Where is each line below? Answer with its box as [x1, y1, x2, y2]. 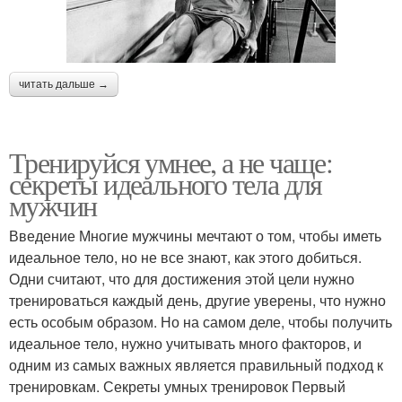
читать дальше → [19, 77, 109, 91]
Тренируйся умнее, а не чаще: [9, 142, 333, 181]
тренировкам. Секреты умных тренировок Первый [9, 375, 345, 397]
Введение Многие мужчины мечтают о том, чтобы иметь [9, 224, 381, 246]
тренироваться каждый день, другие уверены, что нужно [9, 289, 386, 310]
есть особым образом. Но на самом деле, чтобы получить [9, 310, 392, 332]
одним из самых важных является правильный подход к [9, 354, 383, 375]
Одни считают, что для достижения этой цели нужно [9, 267, 354, 289]
